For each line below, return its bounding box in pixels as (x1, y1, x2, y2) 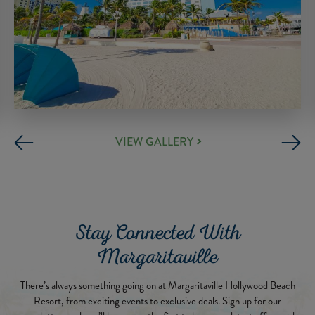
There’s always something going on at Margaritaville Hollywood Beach (20, 278, 295, 293)
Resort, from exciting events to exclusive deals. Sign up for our (34, 294, 281, 309)
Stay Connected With (74, 221, 241, 250)
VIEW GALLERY (115, 134, 193, 150)
